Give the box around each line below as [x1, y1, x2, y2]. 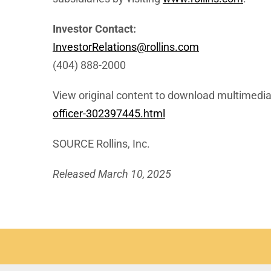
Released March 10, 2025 [53, 168, 171, 180]
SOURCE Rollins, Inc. [53, 137, 150, 150]
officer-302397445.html [53, 107, 165, 120]
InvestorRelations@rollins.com [53, 41, 199, 53]
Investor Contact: [53, 22, 136, 35]
